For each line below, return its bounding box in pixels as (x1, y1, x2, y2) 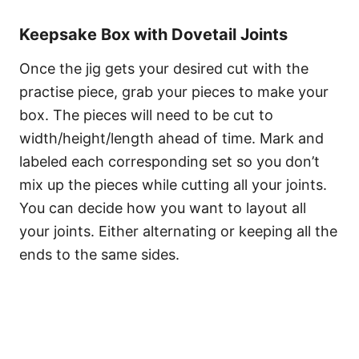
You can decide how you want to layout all (19, 199, 306, 216)
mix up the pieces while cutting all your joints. (19, 175, 327, 193)
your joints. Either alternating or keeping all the (19, 222, 337, 240)
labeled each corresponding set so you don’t (19, 152, 320, 170)
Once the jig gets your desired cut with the (19, 59, 309, 77)
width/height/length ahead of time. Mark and (19, 129, 324, 147)
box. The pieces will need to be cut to (19, 106, 273, 123)
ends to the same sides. (19, 245, 179, 263)
